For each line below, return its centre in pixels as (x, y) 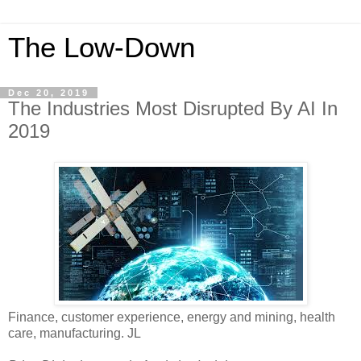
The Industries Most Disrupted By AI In (173, 108)
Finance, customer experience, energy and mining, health (172, 317)
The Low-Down (102, 48)
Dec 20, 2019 (49, 93)
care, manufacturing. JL (75, 333)
